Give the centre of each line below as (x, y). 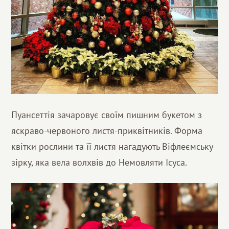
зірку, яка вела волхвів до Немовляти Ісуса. (99, 162)
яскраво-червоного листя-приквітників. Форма (107, 130)
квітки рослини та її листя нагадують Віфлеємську (112, 146)
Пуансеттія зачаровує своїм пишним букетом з (107, 114)
